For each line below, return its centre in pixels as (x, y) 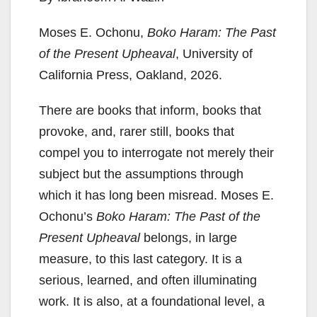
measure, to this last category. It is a (140, 259)
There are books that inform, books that (150, 111)
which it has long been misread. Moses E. (156, 196)
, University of (214, 54)
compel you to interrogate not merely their (156, 153)
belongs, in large (189, 238)
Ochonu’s (68, 217)
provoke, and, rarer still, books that (137, 132)
